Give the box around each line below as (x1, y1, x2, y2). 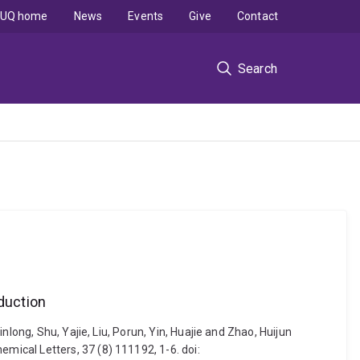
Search (237, 60, 277, 76)
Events (128, 10, 164, 22)
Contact (236, 10, 278, 22)
